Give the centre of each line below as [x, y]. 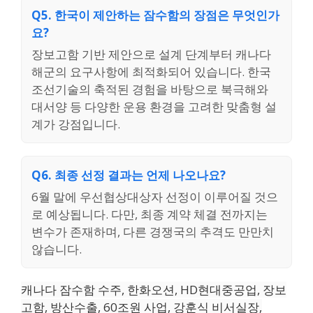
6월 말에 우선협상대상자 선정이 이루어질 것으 [155, 197]
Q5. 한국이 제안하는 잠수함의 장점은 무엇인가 [155, 15]
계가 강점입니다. [76, 124]
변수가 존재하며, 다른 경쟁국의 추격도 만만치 [153, 232]
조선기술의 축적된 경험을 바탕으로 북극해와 [150, 89]
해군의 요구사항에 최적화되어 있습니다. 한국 [151, 72]
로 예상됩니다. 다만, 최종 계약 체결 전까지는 [150, 214]
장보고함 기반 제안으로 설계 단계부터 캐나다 [151, 54]
